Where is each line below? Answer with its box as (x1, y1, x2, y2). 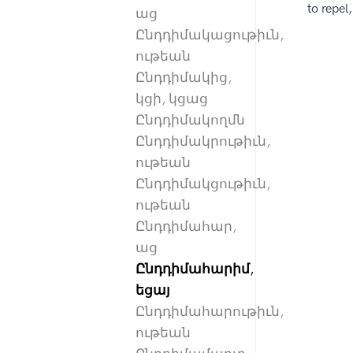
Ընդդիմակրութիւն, (136, 133, 270, 150)
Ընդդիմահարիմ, (136, 261, 254, 277)
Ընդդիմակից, (136, 69, 232, 86)
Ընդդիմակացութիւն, (136, 27, 284, 43)
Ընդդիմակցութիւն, (136, 176, 270, 192)
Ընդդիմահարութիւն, (136, 303, 284, 320)
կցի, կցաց (136, 91, 208, 107)
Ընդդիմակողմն (136, 112, 245, 128)
